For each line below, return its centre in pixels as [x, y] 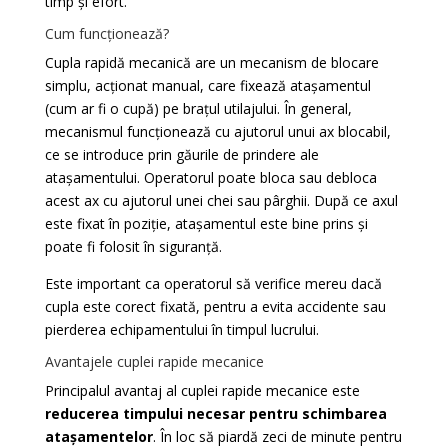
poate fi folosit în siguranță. [133, 246]
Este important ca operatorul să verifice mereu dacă [213, 283]
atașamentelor [98, 436]
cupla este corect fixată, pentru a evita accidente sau [215, 306]
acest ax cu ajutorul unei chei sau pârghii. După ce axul [221, 200]
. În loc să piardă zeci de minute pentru [277, 436]
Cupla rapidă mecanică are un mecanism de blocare [211, 62]
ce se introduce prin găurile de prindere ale [181, 154]
